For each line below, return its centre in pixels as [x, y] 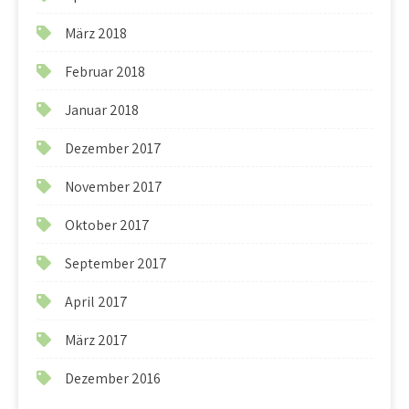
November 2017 [114, 187]
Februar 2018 [105, 72]
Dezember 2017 [113, 148]
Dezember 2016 [113, 378]
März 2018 [96, 33]
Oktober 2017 [107, 225]
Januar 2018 [102, 110]
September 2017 [116, 263]
